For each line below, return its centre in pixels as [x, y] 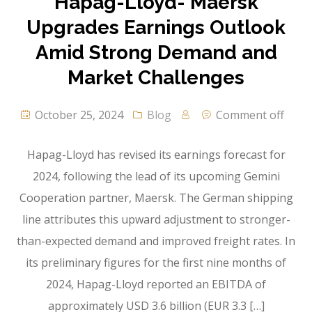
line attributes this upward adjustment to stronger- [156, 220]
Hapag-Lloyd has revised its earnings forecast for [156, 155]
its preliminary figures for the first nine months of [156, 263]
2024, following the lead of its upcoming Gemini [156, 177]
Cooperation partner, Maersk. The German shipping [156, 198]
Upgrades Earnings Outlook [156, 28]
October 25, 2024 [78, 115]
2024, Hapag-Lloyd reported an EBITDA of [156, 284]
